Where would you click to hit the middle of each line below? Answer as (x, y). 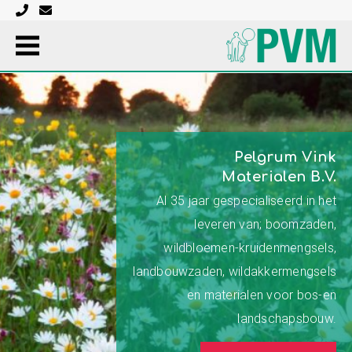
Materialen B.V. (279, 177)
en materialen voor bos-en (261, 295)
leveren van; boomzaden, (265, 224)
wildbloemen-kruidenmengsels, (250, 247)
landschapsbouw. (287, 318)
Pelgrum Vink (285, 157)
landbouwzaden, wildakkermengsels (235, 271)
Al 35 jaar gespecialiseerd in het (246, 200)
